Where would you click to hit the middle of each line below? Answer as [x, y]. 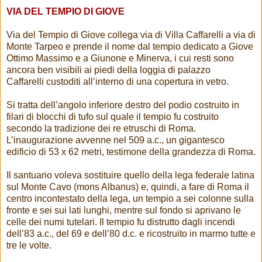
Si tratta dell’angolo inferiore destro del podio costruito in [123, 105]
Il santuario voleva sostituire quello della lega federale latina [130, 175]
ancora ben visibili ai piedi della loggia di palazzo [108, 70]
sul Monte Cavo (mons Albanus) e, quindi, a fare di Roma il [128, 187]
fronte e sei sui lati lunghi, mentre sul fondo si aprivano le [124, 210]
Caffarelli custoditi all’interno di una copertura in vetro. [119, 81]
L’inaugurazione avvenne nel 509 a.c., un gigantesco [116, 140]
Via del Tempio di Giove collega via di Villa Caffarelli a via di [131, 35]
